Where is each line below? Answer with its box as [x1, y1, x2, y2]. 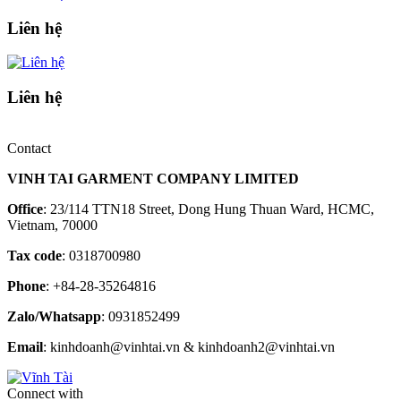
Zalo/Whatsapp [7, 308, 101, 324]
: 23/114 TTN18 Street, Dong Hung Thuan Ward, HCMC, [43, 200, 374, 217]
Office [7, 200, 43, 217]
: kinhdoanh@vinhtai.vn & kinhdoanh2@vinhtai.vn [43, 338, 335, 354]
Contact [7, 140, 51, 156]
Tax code [7, 247, 62, 263]
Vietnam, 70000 [7, 217, 98, 233]
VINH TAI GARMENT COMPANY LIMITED [7, 170, 299, 186]
